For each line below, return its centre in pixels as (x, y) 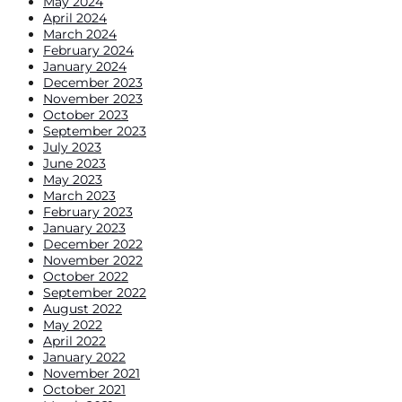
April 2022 (74, 341)
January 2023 (84, 227)
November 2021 (92, 373)
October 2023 (86, 114)
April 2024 (75, 17)
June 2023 (74, 163)
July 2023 (72, 147)
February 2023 (88, 211)
